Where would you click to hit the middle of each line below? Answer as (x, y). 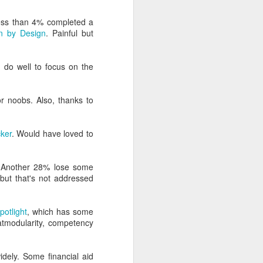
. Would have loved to (53, 133)
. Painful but (70, 33)
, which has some (60, 211)
